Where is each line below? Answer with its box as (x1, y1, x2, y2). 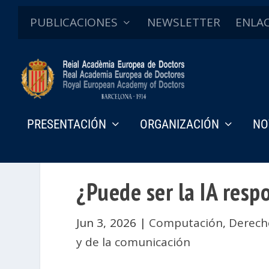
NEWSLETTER (147, 14, 220, 30)
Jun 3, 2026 (76, 214, 136, 231)
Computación (149, 214, 223, 231)
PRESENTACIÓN (27, 116, 106, 131)
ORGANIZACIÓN (140, 116, 219, 131)
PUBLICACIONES (30, 14, 118, 30)
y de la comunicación (76, 234, 191, 250)
